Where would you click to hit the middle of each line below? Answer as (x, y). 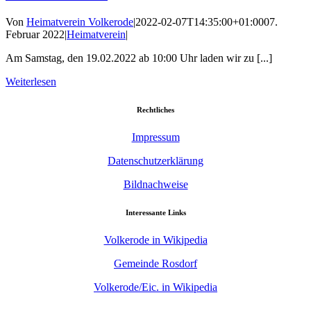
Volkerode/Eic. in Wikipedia (155, 287)
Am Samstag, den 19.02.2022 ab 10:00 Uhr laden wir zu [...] (139, 58)
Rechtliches (155, 109)
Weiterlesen (31, 81)
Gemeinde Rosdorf (155, 263)
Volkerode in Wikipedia (155, 239)
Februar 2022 (35, 34)
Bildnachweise (155, 184)
